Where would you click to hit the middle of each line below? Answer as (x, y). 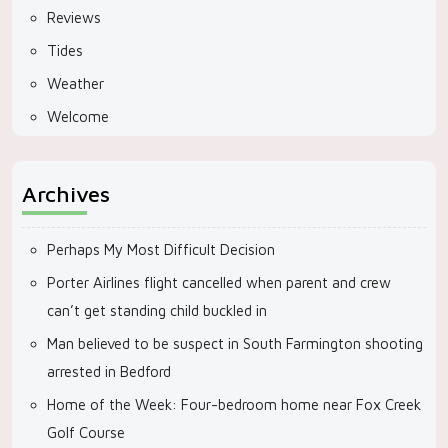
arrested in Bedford (109, 371)
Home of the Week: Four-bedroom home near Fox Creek (234, 404)
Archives (66, 194)
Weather (75, 83)
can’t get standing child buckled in (157, 310)
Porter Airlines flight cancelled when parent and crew (219, 282)
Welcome (78, 116)
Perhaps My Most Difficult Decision (161, 249)
